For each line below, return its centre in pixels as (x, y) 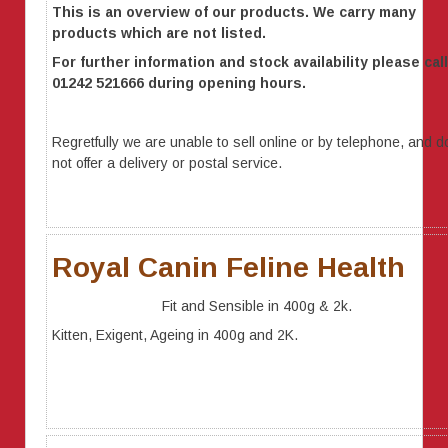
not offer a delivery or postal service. (167, 163)
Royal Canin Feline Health (228, 267)
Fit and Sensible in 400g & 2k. (257, 305)
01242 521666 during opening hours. (179, 83)
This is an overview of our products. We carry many (234, 12)
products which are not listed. (159, 33)
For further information (133, 62)
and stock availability (291, 62)
